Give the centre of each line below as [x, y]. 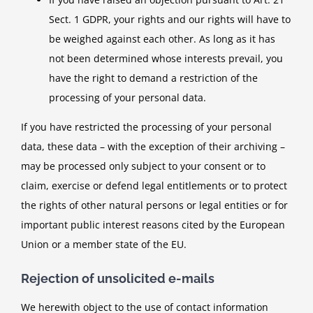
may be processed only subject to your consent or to [143, 166]
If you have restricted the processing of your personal [146, 126]
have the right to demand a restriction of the [153, 78]
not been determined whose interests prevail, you [166, 58]
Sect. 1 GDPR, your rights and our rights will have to [170, 19]
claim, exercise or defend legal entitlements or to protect [154, 185]
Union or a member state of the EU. [104, 244]
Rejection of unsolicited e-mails [118, 278]
